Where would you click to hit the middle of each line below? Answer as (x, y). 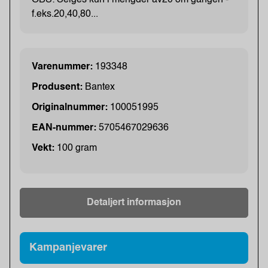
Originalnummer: (71, 107)
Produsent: (58, 87)
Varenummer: (63, 67)
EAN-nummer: (65, 128)
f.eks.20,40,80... (65, 14)
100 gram (77, 148)
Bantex (100, 87)
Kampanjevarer (68, 247)
